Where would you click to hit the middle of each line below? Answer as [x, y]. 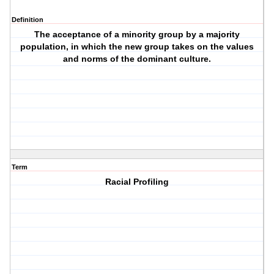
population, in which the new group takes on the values [137, 47]
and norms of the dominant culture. [137, 59]
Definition [28, 20]
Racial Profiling [137, 182]
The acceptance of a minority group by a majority [137, 35]
